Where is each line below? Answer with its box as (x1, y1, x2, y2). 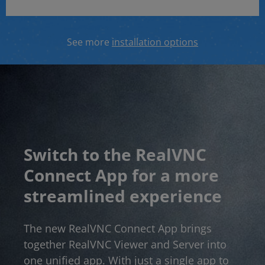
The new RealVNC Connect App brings (24, 221, 212, 236)
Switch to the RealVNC (24, 143, 206, 166)
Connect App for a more (24, 164, 219, 187)
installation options (112, 35, 198, 49)
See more (67, 35, 112, 49)
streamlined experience (24, 185, 222, 208)
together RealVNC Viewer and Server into (24, 237, 227, 252)
